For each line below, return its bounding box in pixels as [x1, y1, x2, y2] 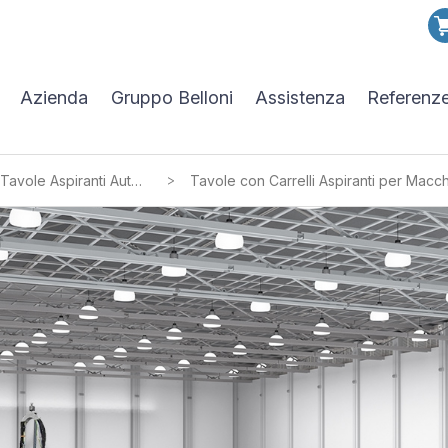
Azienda [20, 87, 89, 108]
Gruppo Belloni [110, 87, 233, 108]
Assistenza [255, 87, 346, 108]
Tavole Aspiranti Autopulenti [131, 172, 143, 189]
